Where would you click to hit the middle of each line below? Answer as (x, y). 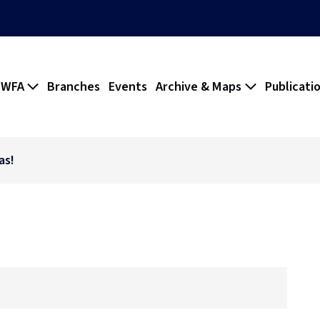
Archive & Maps (199, 87)
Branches (74, 87)
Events (128, 87)
